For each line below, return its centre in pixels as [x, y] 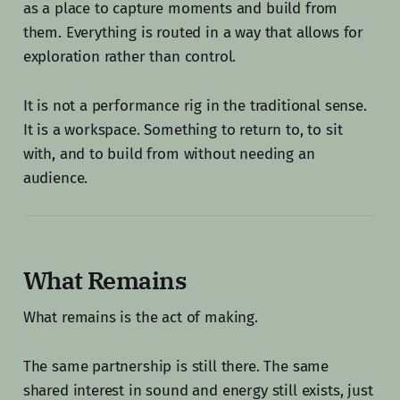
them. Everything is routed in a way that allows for [193, 33]
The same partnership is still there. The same [176, 367]
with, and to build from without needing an [169, 154]
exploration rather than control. [129, 57]
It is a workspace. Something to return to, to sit [183, 130]
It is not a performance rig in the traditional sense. [195, 106]
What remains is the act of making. [140, 318]
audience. [55, 179]
